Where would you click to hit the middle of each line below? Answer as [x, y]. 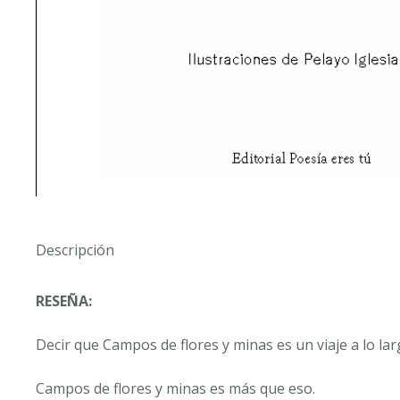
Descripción [75, 250]
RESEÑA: [64, 300]
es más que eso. [261, 388]
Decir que [69, 344]
